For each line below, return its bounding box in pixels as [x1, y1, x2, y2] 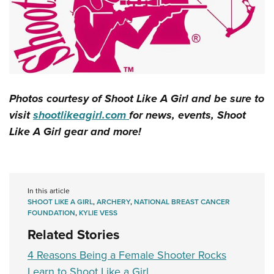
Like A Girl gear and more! [9, 123, 141, 139]
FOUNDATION [28, 207, 75, 218]
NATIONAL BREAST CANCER [134, 196, 230, 207]
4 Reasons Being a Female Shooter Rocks [28, 246, 226, 263]
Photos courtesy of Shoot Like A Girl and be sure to [9, 90, 264, 106]
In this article [28, 185, 70, 196]
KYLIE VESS [79, 207, 117, 218]
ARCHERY [97, 196, 130, 207]
